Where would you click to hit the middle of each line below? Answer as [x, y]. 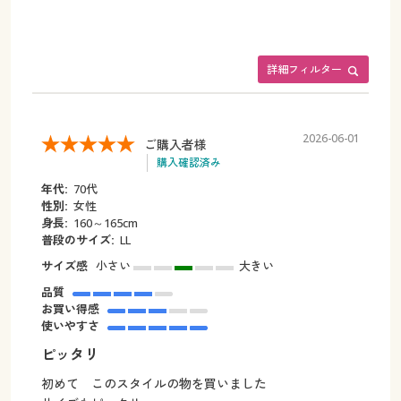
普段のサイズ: [77, 240]
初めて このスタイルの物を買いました [154, 384]
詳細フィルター [305, 70]
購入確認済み [188, 163]
